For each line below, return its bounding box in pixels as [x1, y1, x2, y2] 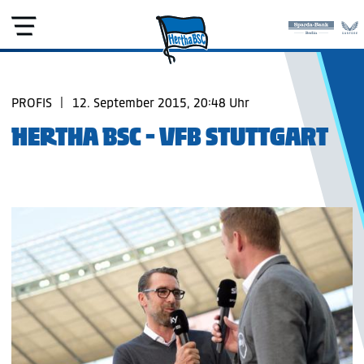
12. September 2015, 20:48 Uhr [71, 95, 249, 110]
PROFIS [11, 95, 52, 110]
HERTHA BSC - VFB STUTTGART [11, 121, 328, 153]
